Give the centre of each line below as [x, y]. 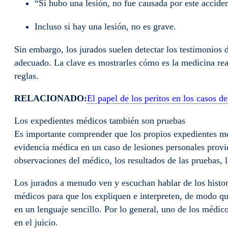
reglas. [28, 76]
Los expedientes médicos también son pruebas [100, 120]
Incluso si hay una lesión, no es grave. [108, 26]
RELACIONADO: [51, 98]
